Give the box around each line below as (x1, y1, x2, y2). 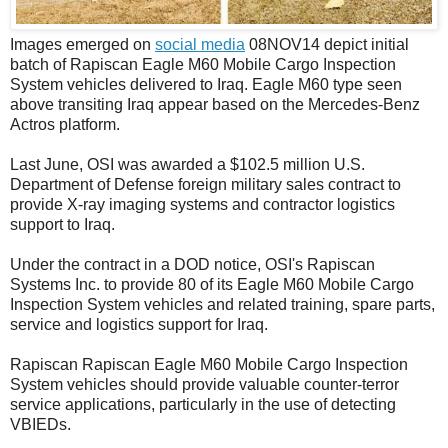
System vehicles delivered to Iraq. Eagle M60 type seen (10, 75, 402, 93)
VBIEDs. (10, 415, 71, 433)
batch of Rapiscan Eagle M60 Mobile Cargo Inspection (10, 55, 396, 73)
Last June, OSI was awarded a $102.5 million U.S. (10, 155, 365, 173)
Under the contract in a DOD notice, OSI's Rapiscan (10, 255, 375, 273)
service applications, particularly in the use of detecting (10, 395, 396, 413)
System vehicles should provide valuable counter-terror (10, 375, 399, 393)
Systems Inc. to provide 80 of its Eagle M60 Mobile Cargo (10, 275, 414, 293)
